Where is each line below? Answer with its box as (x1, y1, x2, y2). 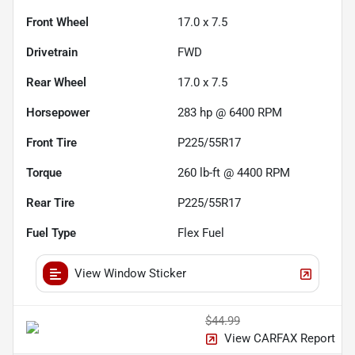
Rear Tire (26, 195, 74, 210)
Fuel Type (26, 225, 76, 240)
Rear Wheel (26, 74, 86, 90)
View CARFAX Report (224, 330, 335, 345)
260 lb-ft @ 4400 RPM (177, 165, 290, 180)
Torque (26, 165, 62, 180)
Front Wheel (26, 14, 89, 29)
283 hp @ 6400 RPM (177, 105, 282, 120)
